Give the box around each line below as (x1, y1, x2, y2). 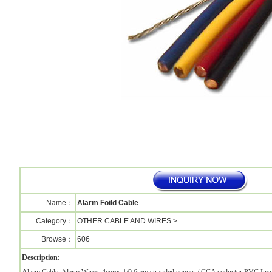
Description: (21, 253, 60, 262)
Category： (35, 217, 73, 225)
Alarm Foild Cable (76, 199, 138, 207)
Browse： (41, 235, 73, 243)
